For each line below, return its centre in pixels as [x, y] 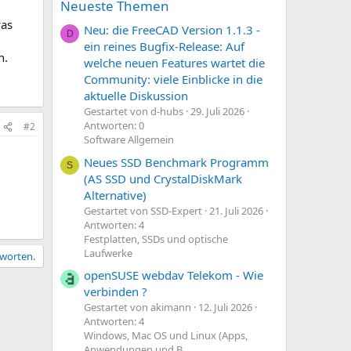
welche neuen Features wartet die [174, 63]
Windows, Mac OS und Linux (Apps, [166, 335]
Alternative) [115, 195]
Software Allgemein [129, 140]
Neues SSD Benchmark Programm [176, 162]
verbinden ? [116, 291]
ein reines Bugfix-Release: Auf [164, 47]
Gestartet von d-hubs [134, 112]
